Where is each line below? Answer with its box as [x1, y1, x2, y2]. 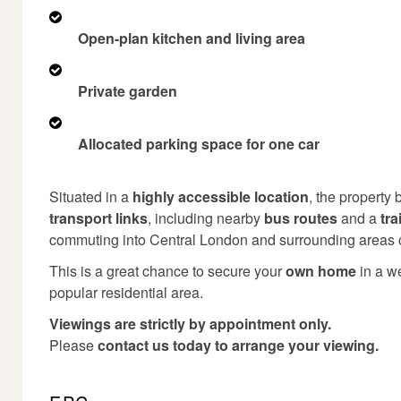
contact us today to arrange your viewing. [98, 335, 379, 355]
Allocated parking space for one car [78, 133, 320, 154]
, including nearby [148, 208, 264, 228]
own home [286, 260, 356, 281]
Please [49, 335, 98, 355]
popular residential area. [49, 282, 203, 303]
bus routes [264, 208, 337, 228]
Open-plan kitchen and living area [78, 28, 305, 48]
